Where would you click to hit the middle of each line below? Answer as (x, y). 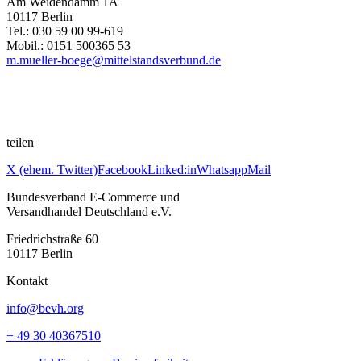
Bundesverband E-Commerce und (93, 197)
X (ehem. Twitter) (52, 169)
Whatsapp (222, 169)
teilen (20, 142)
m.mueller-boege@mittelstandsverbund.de (114, 60)
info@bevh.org (45, 308)
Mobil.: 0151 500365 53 (68, 45)
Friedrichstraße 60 (52, 239)
